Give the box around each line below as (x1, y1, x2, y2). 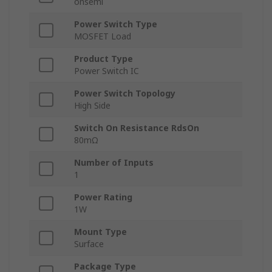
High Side (74, 100, 110, 112)
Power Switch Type (74, 18, 157, 30)
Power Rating (74, 191, 132, 203)
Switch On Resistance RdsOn (74, 122, 199, 134)
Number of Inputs (74, 157, 154, 169)
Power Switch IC (74, 65, 139, 77)
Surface (74, 238, 104, 250)
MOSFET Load (74, 30, 131, 42)
